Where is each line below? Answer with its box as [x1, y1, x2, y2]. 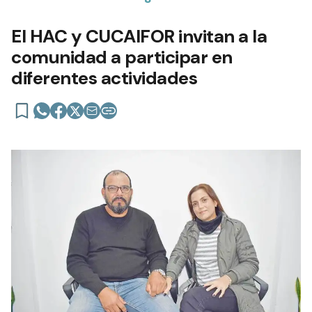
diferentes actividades [11, 65, 197, 90]
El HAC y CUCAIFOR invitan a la [11, 24, 267, 48]
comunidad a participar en [11, 45, 233, 69]
